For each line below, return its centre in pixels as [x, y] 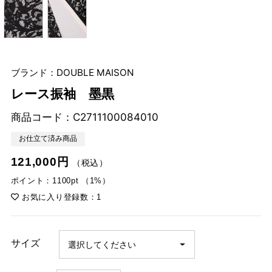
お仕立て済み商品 [48, 139]
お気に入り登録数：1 [60, 197]
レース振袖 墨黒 [62, 94]
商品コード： [42, 117]
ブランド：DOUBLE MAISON [72, 72]
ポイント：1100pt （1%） [60, 180]
